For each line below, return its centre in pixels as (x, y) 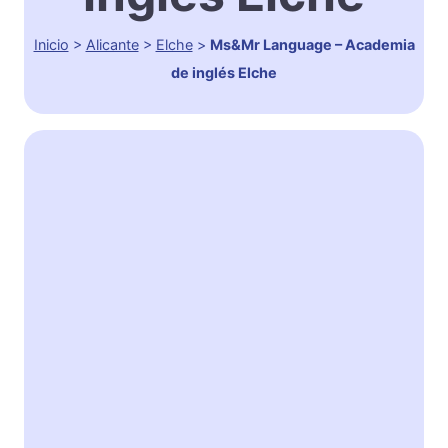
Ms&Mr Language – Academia (312, 45)
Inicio (51, 45)
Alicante (112, 45)
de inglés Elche (224, 73)
